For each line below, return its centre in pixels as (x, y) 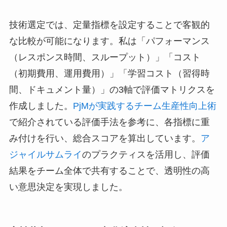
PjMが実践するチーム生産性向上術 (144, 106)
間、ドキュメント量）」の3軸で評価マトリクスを (112, 90)
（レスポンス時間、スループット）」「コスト (105, 58)
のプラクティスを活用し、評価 (146, 155)
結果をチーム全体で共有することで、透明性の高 (109, 171)
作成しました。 (41, 106)
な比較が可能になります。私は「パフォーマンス (109, 41)
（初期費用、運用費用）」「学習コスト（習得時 (109, 74)
